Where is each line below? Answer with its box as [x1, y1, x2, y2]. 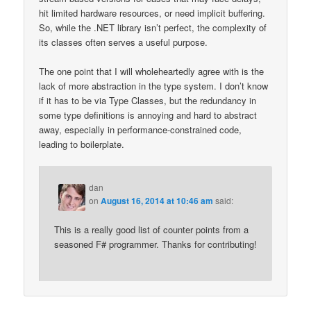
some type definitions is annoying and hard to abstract [39, 108, 258, 121]
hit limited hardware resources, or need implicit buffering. [39, 6, 266, 19]
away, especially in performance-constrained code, [39, 122, 242, 136]
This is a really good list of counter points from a [54, 223, 249, 237]
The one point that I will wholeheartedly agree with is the [39, 64, 264, 78]
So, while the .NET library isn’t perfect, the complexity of [39, 20, 267, 34]
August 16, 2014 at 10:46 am [101, 194, 214, 208]
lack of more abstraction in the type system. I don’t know [39, 78, 269, 92]
